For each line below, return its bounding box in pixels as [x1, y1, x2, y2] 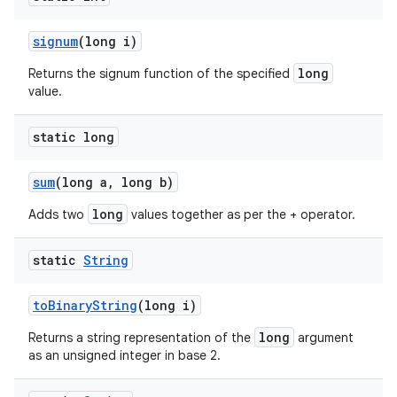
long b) [114, 174, 174, 191]
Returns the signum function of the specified [28, 66, 293, 82]
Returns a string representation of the [28, 330, 254, 346]
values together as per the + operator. [128, 206, 355, 222]
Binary [48, 297, 92, 314]
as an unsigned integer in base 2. [28, 347, 221, 363]
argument [294, 330, 354, 346]
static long [33, 128, 114, 145]
